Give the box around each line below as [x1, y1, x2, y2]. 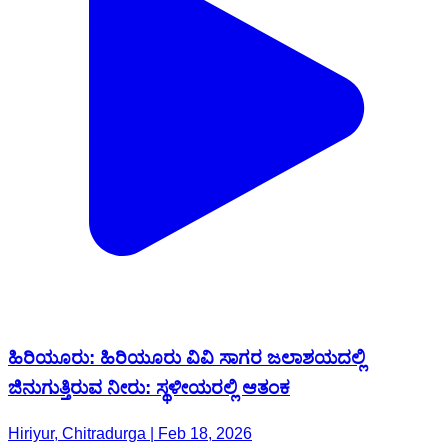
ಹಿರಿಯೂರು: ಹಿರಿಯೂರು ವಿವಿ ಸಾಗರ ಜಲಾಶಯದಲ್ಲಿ [8, 346, 365, 368]
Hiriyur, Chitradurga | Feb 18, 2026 [8, 425, 252, 443]
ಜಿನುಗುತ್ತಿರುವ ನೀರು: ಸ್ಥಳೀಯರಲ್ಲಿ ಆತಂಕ [8, 376, 290, 398]
